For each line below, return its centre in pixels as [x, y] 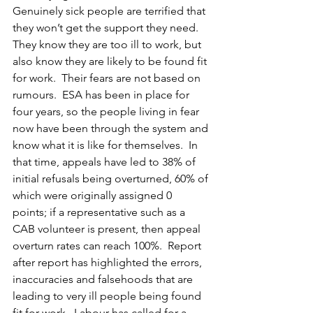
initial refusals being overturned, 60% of [112, 179]
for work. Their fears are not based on [108, 78]
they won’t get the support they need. [108, 28]
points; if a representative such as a [100, 212]
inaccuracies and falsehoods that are [104, 279]
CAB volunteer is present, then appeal [108, 229]
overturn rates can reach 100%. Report [108, 246]
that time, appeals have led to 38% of [105, 162]
